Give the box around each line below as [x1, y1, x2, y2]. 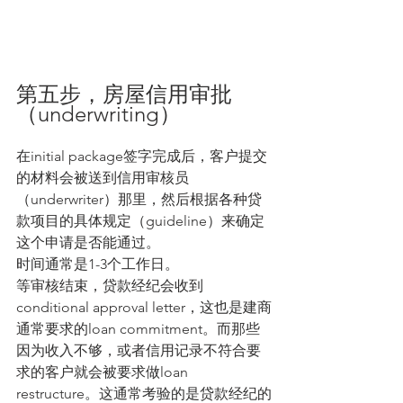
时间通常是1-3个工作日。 [16, 255, 179, 273]
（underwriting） [16, 101, 181, 128]
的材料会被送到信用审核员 [16, 169, 189, 187]
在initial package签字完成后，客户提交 [16, 148, 267, 166]
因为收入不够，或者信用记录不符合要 [16, 342, 261, 360]
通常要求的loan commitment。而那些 [16, 320, 260, 338]
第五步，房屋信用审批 [16, 81, 232, 108]
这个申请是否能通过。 [16, 234, 160, 252]
